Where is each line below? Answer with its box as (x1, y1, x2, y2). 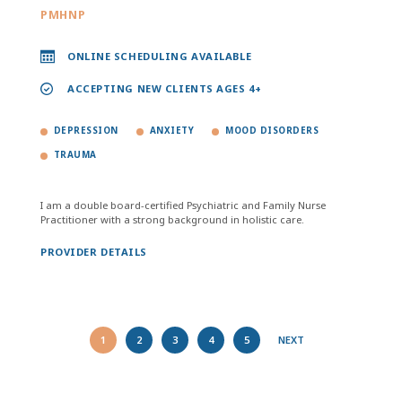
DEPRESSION (54, 125, 118, 136)
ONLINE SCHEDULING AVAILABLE (67, 49, 252, 63)
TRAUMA (54, 149, 97, 161)
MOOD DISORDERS (225, 125, 319, 136)
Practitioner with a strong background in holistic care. (40, 213, 304, 226)
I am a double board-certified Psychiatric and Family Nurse (40, 198, 326, 212)
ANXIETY (149, 125, 195, 136)
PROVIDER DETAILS (40, 245, 147, 258)
